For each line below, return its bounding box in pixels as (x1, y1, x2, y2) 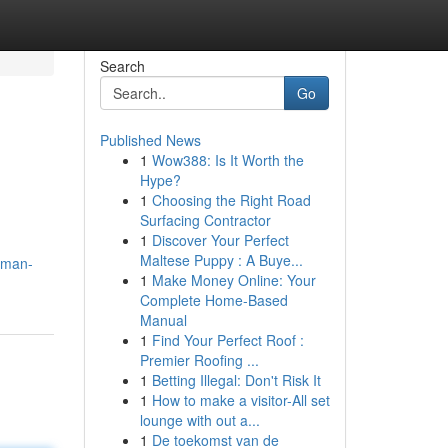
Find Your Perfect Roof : (151, 330, 304, 350)
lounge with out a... (139, 410, 260, 430)
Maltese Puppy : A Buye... (139, 250, 303, 270)
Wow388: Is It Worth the (151, 150, 304, 170)
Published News (99, 130, 201, 150)
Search (99, 56, 145, 76)
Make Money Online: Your (151, 270, 316, 290)
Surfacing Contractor (139, 210, 271, 230)
